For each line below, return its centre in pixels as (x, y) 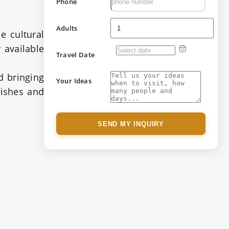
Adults (67, 28)
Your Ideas (74, 81)
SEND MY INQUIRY (131, 124)
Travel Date (76, 55)
